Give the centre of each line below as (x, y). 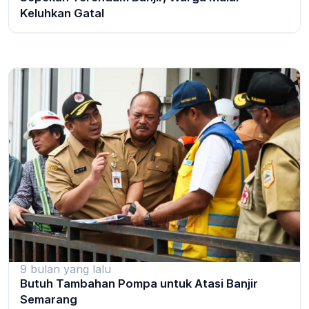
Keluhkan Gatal (62, 13)
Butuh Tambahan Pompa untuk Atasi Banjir (139, 283)
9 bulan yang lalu (66, 269)
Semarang (49, 299)
